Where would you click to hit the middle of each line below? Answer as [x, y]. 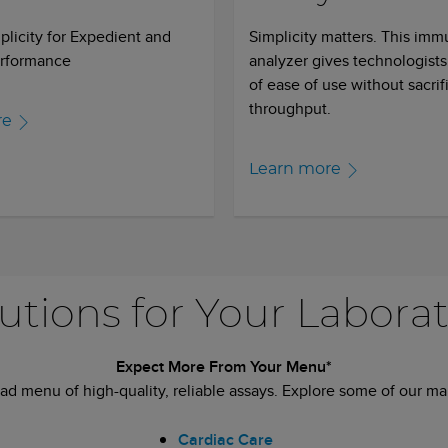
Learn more [295, 168]
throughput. [290, 108]
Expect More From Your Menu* [224, 366]
